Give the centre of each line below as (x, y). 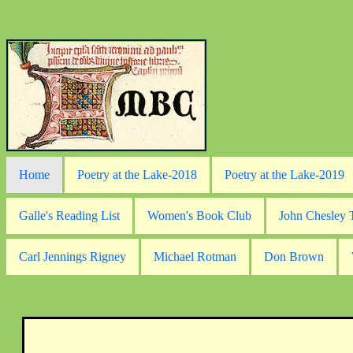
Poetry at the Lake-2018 (137, 175)
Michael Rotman (195, 256)
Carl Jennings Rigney (72, 256)
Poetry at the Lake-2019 (284, 175)
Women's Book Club (199, 216)
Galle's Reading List (69, 216)
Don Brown (294, 256)
